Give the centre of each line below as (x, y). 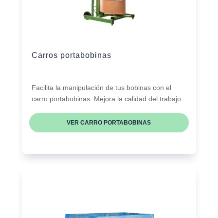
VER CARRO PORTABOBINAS (109, 122)
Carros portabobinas (71, 55)
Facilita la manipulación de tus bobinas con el (101, 87)
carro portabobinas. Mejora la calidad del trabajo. (107, 99)
